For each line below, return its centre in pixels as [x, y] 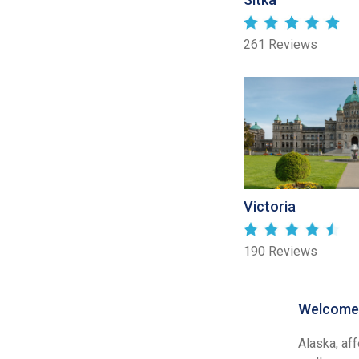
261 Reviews [280, 45]
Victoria [270, 207]
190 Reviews [280, 252]
